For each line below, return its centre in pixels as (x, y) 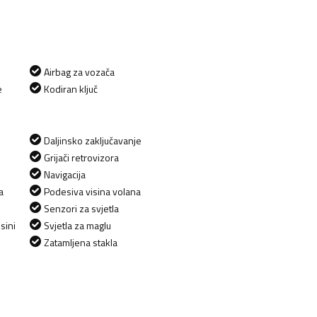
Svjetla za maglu (77, 225)
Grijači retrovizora (81, 157)
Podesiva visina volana (92, 191)
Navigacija (65, 174)
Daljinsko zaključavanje (93, 140)
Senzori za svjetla (81, 208)
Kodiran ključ (71, 88)
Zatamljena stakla (81, 242)
